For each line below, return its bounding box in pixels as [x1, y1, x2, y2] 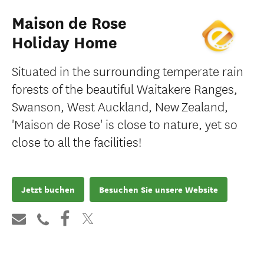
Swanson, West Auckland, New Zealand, [12, 97, 228, 115]
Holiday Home [12, 33, 117, 53]
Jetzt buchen [21, 183, 75, 196]
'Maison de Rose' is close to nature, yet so [12, 114, 237, 133]
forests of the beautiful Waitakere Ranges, [12, 79, 237, 97]
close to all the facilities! [12, 132, 141, 150]
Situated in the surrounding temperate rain [12, 61, 243, 80]
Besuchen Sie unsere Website [99, 183, 218, 196]
